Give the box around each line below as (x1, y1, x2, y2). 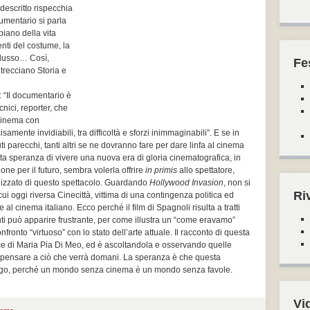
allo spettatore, (177, 165, 235, 175)
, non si (224, 178, 250, 188)
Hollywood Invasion (149, 178, 224, 188)
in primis (145, 165, 177, 175)
